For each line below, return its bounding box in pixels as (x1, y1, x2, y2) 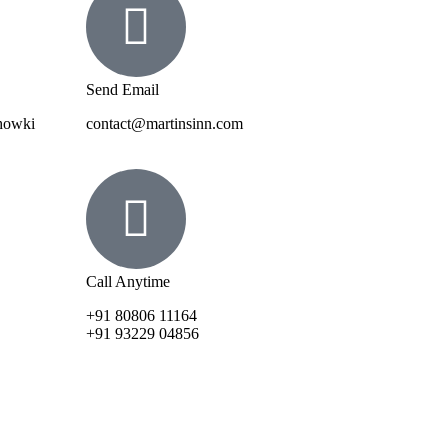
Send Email (86, 80, 159, 98)
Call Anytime (86, 272, 170, 290)
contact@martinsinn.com (86, 114, 243, 132)
